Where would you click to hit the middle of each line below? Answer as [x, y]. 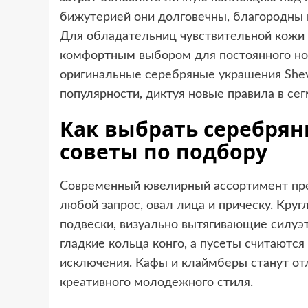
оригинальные [102, 75]
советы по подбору [164, 151]
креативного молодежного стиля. [156, 282]
